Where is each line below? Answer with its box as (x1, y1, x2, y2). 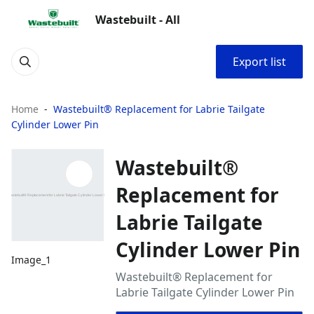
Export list (233, 54, 286, 69)
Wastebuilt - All (95, 12, 180, 27)
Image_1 (11, 253, 51, 267)
